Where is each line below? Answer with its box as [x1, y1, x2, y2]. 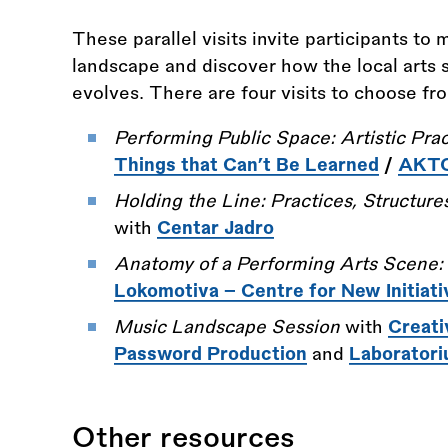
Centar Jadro [156, 219, 274, 238]
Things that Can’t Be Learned [113, 156, 379, 175]
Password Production [113, 345, 307, 364]
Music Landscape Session [113, 318, 340, 337]
